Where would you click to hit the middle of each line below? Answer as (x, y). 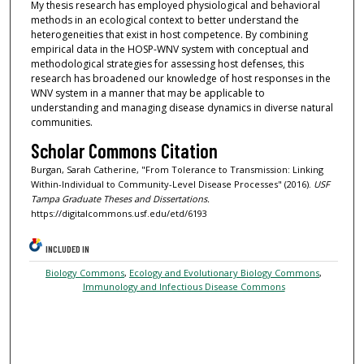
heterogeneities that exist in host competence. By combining (169, 34)
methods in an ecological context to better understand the (165, 19)
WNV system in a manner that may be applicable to (147, 93)
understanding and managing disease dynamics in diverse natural (182, 107)
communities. (61, 122)
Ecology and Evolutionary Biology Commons (225, 272)
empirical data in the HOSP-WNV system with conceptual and (169, 49)
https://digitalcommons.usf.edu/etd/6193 (119, 213)
